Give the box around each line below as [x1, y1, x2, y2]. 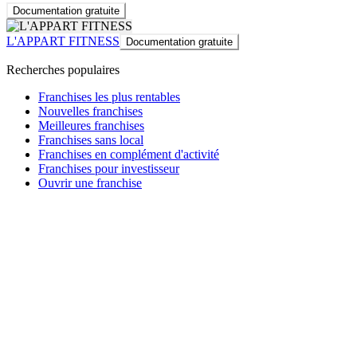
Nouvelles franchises [38, 104, 143, 118]
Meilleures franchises [38, 118, 144, 132]
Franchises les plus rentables [38, 89, 180, 104]
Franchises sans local [38, 132, 143, 147]
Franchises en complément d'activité [38, 147, 219, 161]
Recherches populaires [6, 62, 120, 76]
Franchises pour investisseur [38, 161, 179, 175]
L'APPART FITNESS [6, 33, 120, 48]
